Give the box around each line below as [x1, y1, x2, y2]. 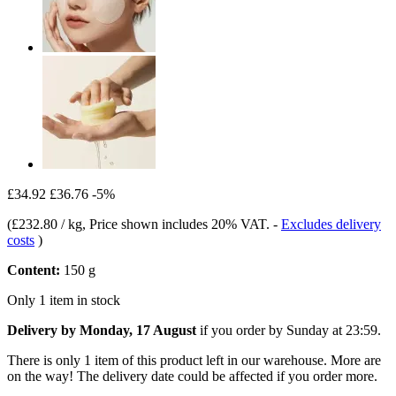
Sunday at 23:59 [286, 322, 377, 338]
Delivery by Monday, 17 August [7, 322, 196, 338]
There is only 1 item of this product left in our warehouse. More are [7, 352, 381, 368]
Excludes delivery [281, 216, 381, 232]
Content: [7, 262, 60, 278]
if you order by [196, 322, 286, 338]
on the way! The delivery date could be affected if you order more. [7, 368, 377, 384]
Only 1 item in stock [7, 292, 120, 308]
